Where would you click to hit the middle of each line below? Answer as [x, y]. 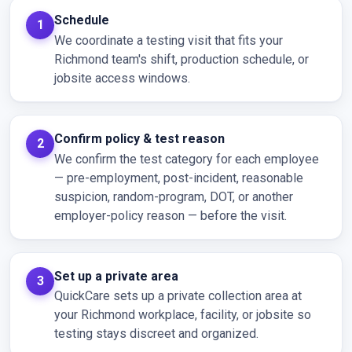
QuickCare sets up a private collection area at [178, 296]
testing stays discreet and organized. [156, 334]
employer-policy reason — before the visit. [170, 215]
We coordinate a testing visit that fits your [169, 40]
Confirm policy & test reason [139, 138]
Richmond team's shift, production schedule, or [181, 59]
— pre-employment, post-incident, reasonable [179, 178]
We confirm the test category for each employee [187, 159]
